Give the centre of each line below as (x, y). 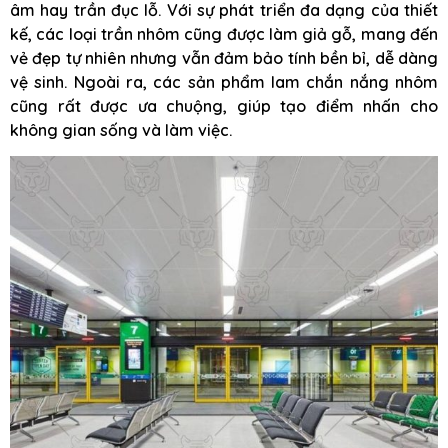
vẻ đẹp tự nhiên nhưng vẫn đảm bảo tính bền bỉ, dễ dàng (224, 57)
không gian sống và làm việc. (121, 129)
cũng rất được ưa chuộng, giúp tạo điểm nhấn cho (224, 105)
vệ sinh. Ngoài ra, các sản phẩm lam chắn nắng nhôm (224, 81)
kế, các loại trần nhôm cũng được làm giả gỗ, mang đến (224, 33)
